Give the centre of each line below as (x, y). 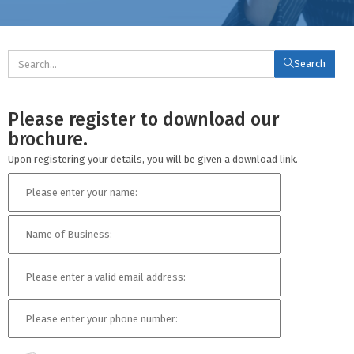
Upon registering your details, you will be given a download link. (153, 159)
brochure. (48, 139)
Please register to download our (143, 119)
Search (310, 64)
